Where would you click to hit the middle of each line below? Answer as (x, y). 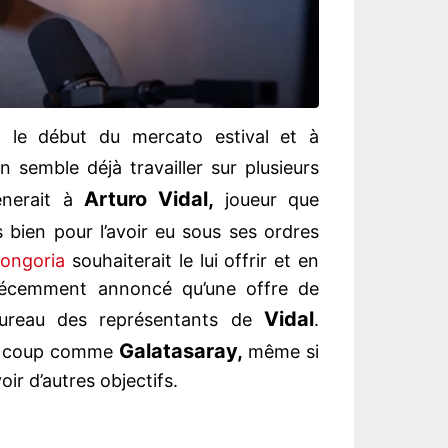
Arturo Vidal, (148, 199)
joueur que (266, 200)
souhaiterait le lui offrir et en (192, 261)
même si (281, 352)
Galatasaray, (180, 351)
